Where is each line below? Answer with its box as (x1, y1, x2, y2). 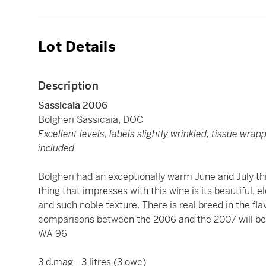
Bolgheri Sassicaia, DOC (38, 113, 143, 126)
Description (38, 79, 99, 93)
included (38, 142, 74, 155)
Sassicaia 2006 (38, 99, 107, 112)
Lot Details (38, 38, 116, 56)
